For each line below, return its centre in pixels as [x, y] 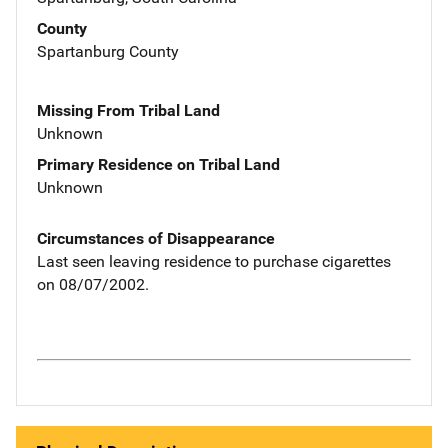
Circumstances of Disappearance [156, 238]
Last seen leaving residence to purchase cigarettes [214, 261]
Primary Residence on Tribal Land [158, 164]
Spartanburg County [108, 51]
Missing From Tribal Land [128, 110]
